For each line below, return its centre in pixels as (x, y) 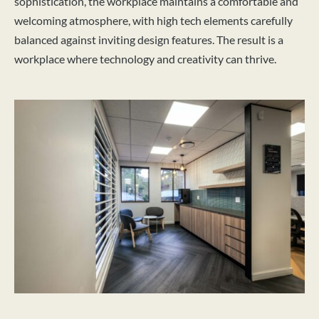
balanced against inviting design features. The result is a (149, 39)
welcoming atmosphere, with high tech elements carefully (153, 20)
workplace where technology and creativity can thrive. (145, 58)
